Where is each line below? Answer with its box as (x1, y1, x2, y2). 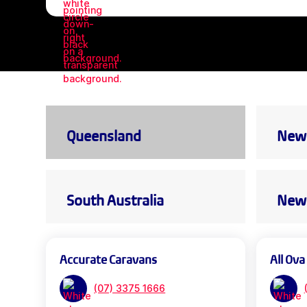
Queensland (66, 126, 142, 145)
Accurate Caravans (60, 252, 158, 267)
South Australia (66, 191, 164, 210)
